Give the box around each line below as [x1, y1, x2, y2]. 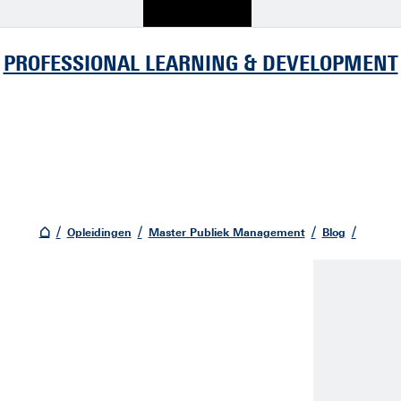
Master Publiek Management [148, 226, 305, 239]
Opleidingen [66, 226, 132, 239]
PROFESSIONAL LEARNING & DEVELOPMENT [3, 49, 398, 76]
